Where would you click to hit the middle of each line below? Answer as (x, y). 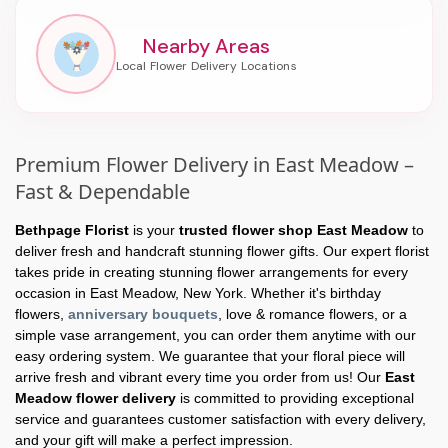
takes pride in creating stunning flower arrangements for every (211, 272)
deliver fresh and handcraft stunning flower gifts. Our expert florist (222, 251)
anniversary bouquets (143, 314)
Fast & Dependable (102, 192)
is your (154, 230)
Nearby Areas (206, 46)
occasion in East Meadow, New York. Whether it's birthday (198, 293)
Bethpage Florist (72, 230)
